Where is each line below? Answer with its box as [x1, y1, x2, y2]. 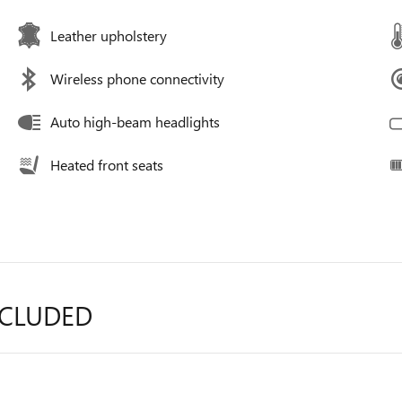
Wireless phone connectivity [50, 69, 224, 88]
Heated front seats [50, 155, 163, 174]
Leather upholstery [50, 26, 167, 45]
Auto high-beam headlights [50, 112, 220, 131]
